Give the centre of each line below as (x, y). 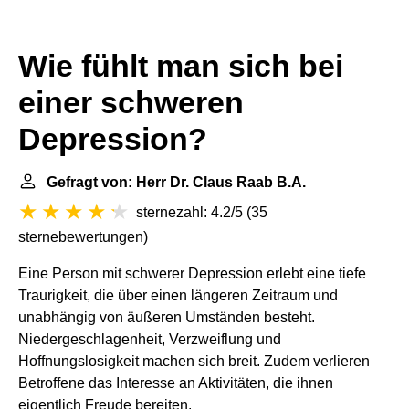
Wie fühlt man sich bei (181, 66)
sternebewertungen (81, 237)
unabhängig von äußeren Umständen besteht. (167, 317)
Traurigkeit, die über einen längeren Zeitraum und (178, 295)
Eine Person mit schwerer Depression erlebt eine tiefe (192, 273)
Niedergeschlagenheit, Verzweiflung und (150, 339)
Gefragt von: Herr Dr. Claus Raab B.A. (176, 182)
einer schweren (131, 103)
